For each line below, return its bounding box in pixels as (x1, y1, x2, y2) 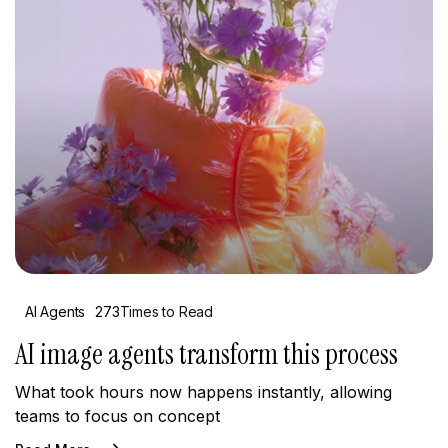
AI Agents (25, 302, 86, 320)
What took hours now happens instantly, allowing (15, 381, 392, 402)
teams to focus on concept (15, 405, 220, 426)
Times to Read (119, 302, 214, 320)
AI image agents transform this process (15, 335, 398, 373)
